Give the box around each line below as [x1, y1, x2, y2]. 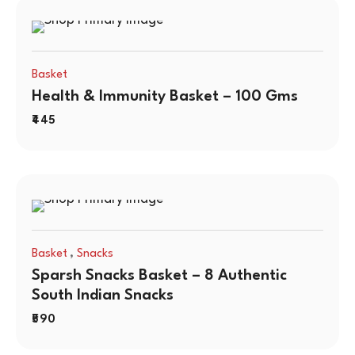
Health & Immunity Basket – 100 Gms [32, 89, 298, 105]
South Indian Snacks [32, 288, 174, 303]
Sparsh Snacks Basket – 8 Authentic [32, 268, 287, 284]
